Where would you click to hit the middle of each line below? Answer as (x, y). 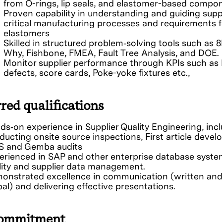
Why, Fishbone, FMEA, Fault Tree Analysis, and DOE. (111, 53)
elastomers (27, 33)
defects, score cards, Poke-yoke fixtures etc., (97, 73)
